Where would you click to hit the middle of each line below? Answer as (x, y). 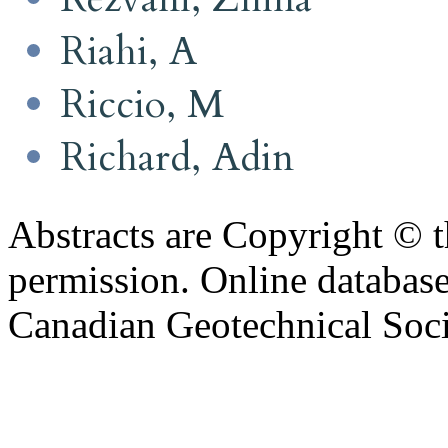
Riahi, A (128, 51)
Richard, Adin (177, 157)
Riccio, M (142, 104)
